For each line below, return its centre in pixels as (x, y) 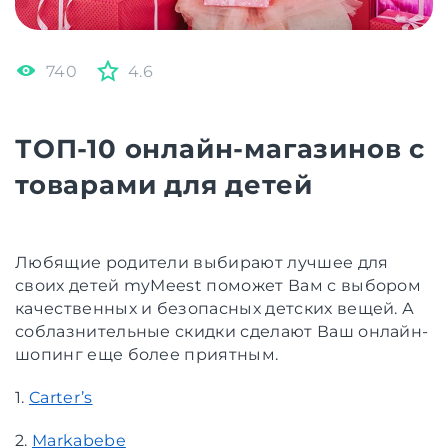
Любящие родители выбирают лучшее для (202, 262)
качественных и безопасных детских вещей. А (215, 308)
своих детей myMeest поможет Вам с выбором (218, 285)
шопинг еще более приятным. (147, 354)
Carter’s (60, 397)
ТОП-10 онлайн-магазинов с (220, 148)
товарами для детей (164, 184)
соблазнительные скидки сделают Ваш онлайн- (222, 331)
